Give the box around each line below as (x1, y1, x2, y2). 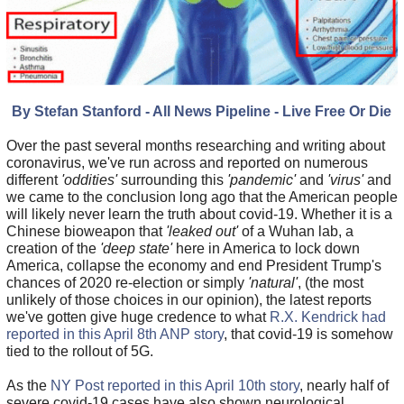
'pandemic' (226, 171, 296, 188)
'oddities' (60, 171, 117, 188)
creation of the (5, 240, 100, 256)
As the (5, 377, 50, 393)
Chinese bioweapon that (5, 223, 166, 239)
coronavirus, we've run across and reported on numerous (5, 154, 368, 170)
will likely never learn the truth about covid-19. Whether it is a (5, 206, 392, 222)
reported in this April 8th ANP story (5, 326, 224, 342)
